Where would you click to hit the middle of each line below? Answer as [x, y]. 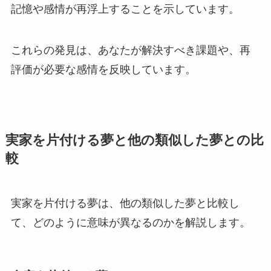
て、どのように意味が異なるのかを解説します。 [130, 223]
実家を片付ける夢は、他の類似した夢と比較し [125, 204]
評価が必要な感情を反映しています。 [103, 70]
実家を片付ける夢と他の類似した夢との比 [134, 141]
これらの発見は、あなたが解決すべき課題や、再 [130, 51]
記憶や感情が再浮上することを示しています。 [125, 9]
